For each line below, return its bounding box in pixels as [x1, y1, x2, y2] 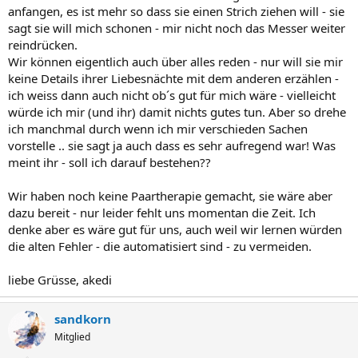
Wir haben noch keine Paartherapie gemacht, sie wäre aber [8, 188, 332, 204]
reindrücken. [8, 37, 78, 53]
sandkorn [54, 311, 111, 327]
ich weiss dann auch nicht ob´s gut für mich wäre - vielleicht [8, 87, 336, 103]
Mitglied [54, 330, 90, 344]
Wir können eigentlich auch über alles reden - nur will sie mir [8, 54, 343, 70]
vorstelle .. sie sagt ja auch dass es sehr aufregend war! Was [8, 137, 336, 153]
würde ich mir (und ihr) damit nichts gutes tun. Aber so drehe [8, 104, 346, 120]
